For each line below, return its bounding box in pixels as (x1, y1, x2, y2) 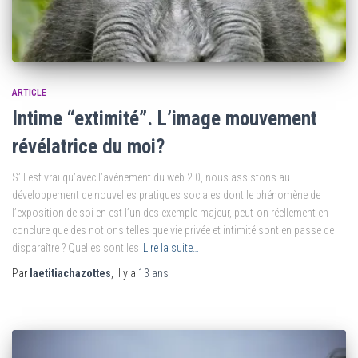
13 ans (138, 266, 169, 280)
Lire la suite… (143, 241, 199, 254)
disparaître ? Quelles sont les (12, 241, 139, 254)
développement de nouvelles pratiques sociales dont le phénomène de (12, 188, 320, 201)
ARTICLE (12, 86, 46, 98)
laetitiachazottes (30, 266, 111, 280)
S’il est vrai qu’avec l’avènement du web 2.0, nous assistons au (12, 170, 290, 184)
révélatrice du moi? (12, 134, 165, 158)
